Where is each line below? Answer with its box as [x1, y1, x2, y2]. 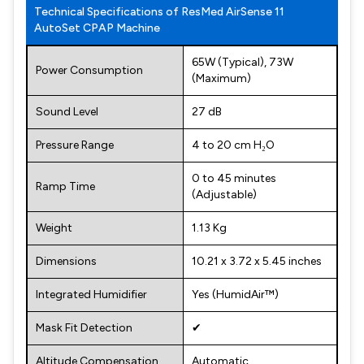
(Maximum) [192, 71, 251, 85]
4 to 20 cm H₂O [192, 138, 275, 152]
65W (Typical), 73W [192, 55, 293, 69]
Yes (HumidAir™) [192, 288, 279, 301]
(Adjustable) [192, 188, 257, 201]
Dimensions [36, 254, 97, 268]
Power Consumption [36, 63, 143, 77]
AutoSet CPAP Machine [34, 21, 160, 35]
